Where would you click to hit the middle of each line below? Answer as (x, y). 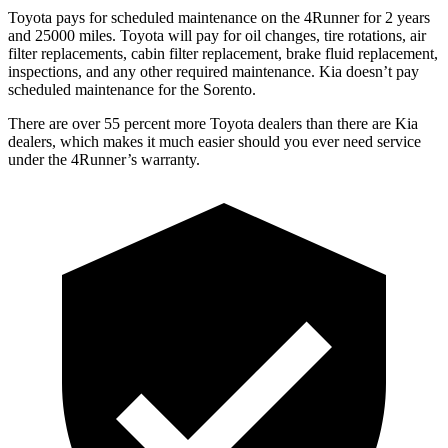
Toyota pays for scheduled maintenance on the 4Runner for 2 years (219, 17)
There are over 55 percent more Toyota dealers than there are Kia (213, 123)
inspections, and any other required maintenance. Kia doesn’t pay (213, 71)
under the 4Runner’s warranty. (104, 159)
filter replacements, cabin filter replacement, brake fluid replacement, (223, 53)
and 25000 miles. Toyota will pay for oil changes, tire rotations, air (217, 35)
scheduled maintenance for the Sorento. (132, 89)
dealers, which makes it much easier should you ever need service (214, 141)
